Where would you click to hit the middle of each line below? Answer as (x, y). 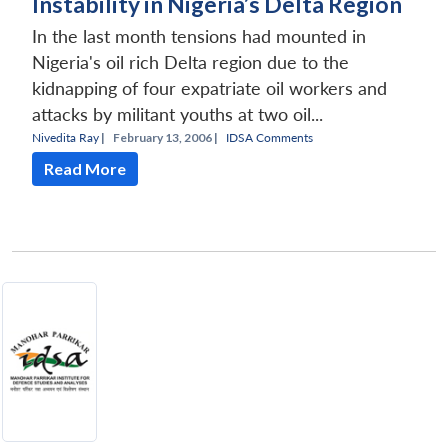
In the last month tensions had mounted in (199, 36)
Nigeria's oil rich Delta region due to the (190, 62)
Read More (85, 168)
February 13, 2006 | (165, 137)
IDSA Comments (269, 137)
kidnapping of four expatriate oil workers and (209, 88)
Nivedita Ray (65, 137)
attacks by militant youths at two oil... (177, 114)
